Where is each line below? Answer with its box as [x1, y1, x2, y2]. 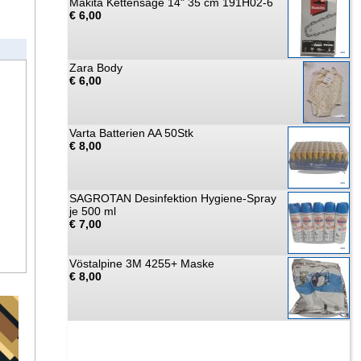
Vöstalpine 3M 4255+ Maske [69, 257, 214, 270]
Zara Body [69, 61, 122, 74]
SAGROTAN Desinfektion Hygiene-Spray [69, 192, 276, 205]
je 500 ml [69, 205, 116, 218]
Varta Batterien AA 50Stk [69, 127, 193, 139]
